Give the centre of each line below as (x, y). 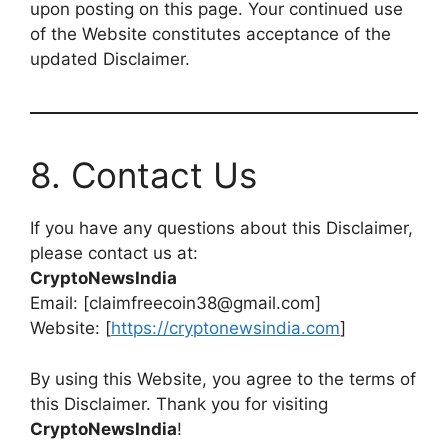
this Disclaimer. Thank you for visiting (179, 403)
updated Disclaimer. (110, 59)
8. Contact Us (143, 175)
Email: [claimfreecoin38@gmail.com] (175, 303)
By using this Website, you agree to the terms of (223, 378)
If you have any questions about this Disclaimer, (221, 228)
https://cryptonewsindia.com (225, 328)
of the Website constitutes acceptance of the (210, 34)
